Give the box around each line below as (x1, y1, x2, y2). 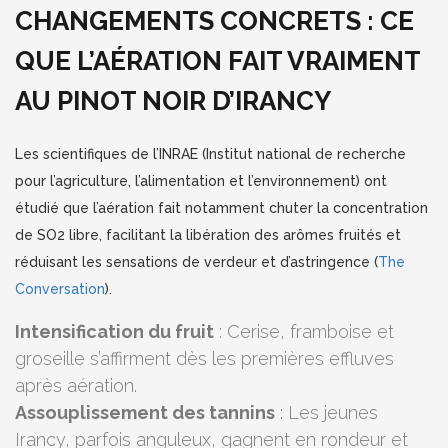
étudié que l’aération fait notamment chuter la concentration (15, 199, 428, 216)
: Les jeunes (275, 401, 378, 423)
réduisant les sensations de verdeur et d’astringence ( (15, 253, 378, 270)
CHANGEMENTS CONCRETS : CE (15, 5, 414, 36)
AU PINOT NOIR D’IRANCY (15, 85, 331, 116)
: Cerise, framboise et (214, 320, 394, 342)
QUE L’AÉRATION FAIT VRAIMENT (15, 45, 420, 76)
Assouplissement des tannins (15, 401, 275, 423)
